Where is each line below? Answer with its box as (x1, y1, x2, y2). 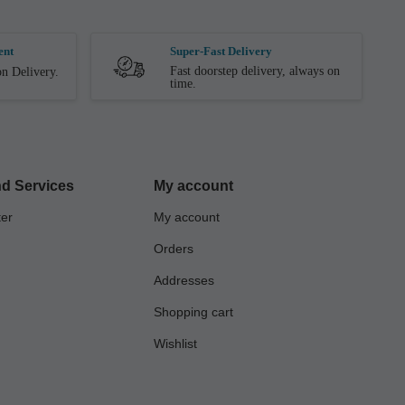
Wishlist (154, 336, 198, 352)
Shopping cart (154, 305, 234, 320)
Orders (154, 241, 194, 257)
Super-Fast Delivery (169, 43, 272, 58)
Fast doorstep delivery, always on (169, 63, 340, 78)
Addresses (154, 273, 215, 288)
